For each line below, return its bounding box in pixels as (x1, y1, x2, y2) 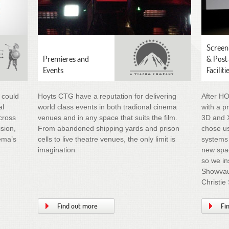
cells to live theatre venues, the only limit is (37, 134, 175, 143)
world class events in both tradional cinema (37, 102, 177, 111)
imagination (37, 145, 75, 154)
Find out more (57, 201, 98, 210)
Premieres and (42, 53, 89, 64)
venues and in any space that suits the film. (37, 113, 177, 122)
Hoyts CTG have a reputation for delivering (37, 91, 176, 100)
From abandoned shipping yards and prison (37, 124, 179, 132)
